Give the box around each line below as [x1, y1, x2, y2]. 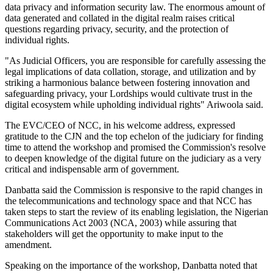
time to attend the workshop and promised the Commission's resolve [5, 142, 266, 153]
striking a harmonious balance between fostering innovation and [5, 77, 250, 88]
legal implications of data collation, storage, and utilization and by [5, 66, 256, 77]
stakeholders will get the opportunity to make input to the [5, 229, 223, 239]
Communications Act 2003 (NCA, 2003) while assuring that [5, 218, 236, 229]
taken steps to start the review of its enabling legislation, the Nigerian [5, 207, 268, 218]
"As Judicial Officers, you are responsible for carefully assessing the [5, 55, 266, 66]
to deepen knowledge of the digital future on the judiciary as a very [5, 153, 261, 164]
